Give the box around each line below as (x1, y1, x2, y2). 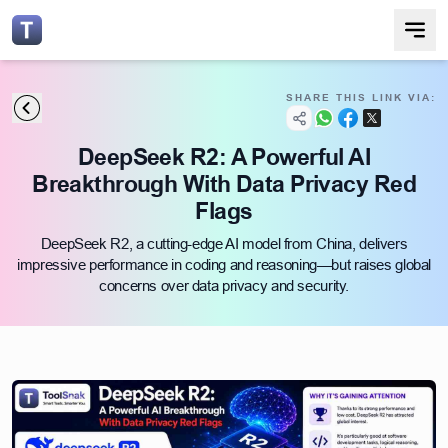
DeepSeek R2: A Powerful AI (77, 143, 371, 170)
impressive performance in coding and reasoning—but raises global (17, 256, 431, 273)
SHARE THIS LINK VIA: (286, 91, 436, 103)
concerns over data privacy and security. (99, 277, 349, 294)
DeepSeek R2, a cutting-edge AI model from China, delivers (40, 235, 408, 252)
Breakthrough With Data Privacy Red (32, 170, 416, 197)
